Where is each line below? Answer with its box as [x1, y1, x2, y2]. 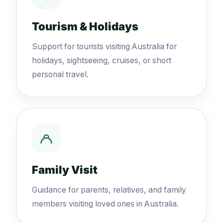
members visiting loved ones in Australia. [32, 199, 179, 209]
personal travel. [32, 70, 89, 79]
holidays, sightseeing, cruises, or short [32, 56, 171, 65]
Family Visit [32, 163, 98, 176]
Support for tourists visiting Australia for [32, 42, 177, 51]
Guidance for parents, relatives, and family [32, 185, 186, 195]
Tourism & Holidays [32, 20, 138, 33]
